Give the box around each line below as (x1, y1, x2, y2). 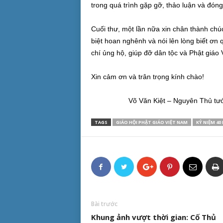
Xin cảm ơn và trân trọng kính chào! (91, 72, 204, 81)
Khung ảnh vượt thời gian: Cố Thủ (91, 212, 216, 222)
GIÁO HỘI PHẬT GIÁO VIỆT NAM (115, 118, 188, 125)
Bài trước (91, 199, 117, 208)
